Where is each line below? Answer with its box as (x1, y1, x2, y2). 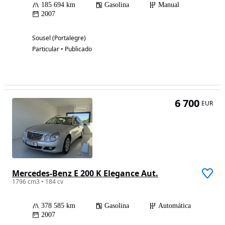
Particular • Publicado (32, 45, 92, 54)
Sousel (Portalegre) (32, 34, 86, 43)
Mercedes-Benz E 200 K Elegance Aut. (12, 168, 158, 179)
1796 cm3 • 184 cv (12, 177, 63, 186)
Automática (158, 202, 191, 210)
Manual (158, 1, 179, 9)
